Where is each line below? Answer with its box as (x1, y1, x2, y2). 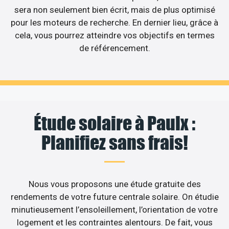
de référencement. (79, 42, 150, 53)
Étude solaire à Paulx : (34, 112, 195, 135)
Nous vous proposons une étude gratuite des (28, 179, 201, 190)
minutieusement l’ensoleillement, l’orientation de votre (11, 204, 218, 215)
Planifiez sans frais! (41, 131, 188, 154)
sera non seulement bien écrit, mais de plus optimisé (14, 4, 215, 15)
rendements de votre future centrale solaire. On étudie (10, 192, 219, 202)
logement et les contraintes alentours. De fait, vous (16, 217, 213, 228)
